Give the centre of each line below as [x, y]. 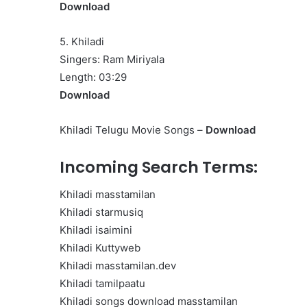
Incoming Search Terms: [159, 167]
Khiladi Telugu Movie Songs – [133, 130]
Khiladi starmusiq [101, 212]
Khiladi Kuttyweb [100, 248]
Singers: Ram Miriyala [112, 59]
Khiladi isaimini [96, 230]
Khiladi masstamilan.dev [118, 266]
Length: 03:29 [93, 77]
